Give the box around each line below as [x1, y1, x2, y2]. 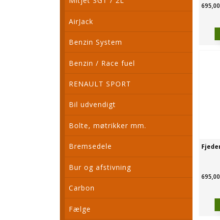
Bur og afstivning [69, 162, 132, 172]
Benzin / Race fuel [69, 58, 136, 68]
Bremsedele [69, 141, 112, 151]
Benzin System [69, 37, 123, 47]
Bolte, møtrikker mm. [69, 120, 147, 130]
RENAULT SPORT [69, 79, 132, 89]
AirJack [69, 16, 94, 26]
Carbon [69, 183, 95, 193]
